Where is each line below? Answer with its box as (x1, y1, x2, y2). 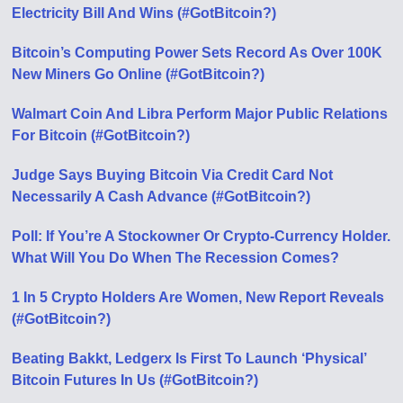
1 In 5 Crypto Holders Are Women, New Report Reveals (12, 289, 385, 305)
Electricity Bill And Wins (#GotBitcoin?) (12, 4, 277, 21)
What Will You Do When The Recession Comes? (12, 249, 340, 265)
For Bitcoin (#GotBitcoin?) (12, 127, 191, 143)
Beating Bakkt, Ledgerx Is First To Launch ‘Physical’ (12, 350, 367, 366)
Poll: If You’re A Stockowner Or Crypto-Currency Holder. (12, 228, 391, 244)
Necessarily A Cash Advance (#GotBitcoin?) (12, 188, 311, 204)
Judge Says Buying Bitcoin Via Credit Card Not (12, 166, 334, 183)
